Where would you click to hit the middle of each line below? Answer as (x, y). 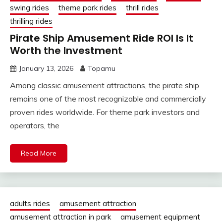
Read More (39, 153)
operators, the (35, 126)
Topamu (102, 69)
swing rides (29, 8)
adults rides (30, 204)
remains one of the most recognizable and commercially (108, 99)
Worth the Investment (66, 51)
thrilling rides (31, 21)
